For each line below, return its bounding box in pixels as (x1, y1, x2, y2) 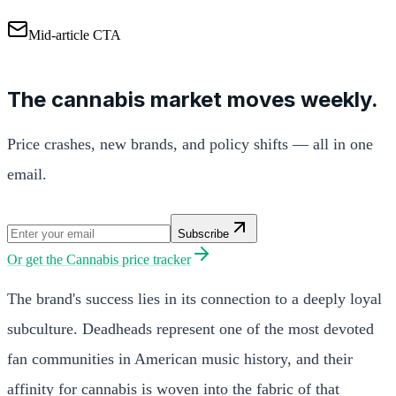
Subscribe (178, 226, 229, 240)
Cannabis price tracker (66, 251, 191, 267)
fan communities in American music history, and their (7, 349, 353, 368)
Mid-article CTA (28, 27, 121, 42)
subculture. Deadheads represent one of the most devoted (7, 319, 374, 338)
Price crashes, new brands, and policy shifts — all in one (7, 134, 373, 153)
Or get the (7, 251, 66, 267)
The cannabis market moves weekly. (7, 86, 378, 112)
